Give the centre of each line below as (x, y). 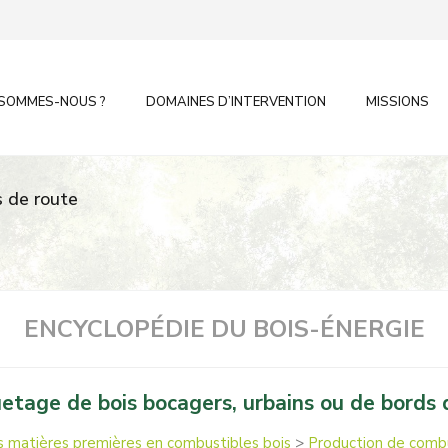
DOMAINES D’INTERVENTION (236, 102)
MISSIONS (397, 102)
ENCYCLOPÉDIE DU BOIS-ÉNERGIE (224, 329)
